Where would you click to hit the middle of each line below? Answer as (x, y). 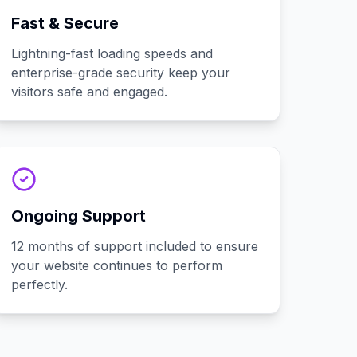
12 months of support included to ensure (135, 246)
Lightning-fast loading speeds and (112, 53)
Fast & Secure (65, 23)
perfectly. (40, 284)
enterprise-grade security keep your (121, 73)
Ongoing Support (79, 216)
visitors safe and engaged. (90, 92)
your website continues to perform (117, 265)
